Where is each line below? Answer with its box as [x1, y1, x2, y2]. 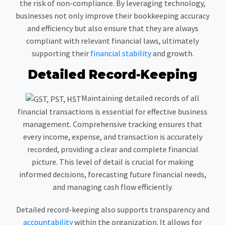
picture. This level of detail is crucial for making [31, 156, 194, 167]
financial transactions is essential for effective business [18, 106, 207, 117]
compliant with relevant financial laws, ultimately [26, 36, 199, 46]
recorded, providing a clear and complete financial [27, 144, 198, 154]
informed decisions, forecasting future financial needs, [19, 169, 206, 179]
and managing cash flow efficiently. [52, 181, 173, 192]
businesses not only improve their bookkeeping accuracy [16, 11, 209, 21]
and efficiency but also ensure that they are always [27, 23, 198, 34]
